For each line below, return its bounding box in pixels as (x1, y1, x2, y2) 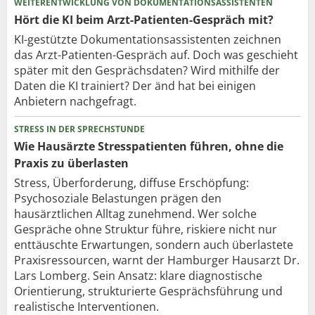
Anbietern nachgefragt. (14, 93, 136, 109)
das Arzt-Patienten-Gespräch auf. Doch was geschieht (14, 46, 298, 63)
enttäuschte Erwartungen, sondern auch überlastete (14, 236, 293, 252)
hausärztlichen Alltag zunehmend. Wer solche (14, 205, 257, 221)
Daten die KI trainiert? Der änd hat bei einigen (14, 77, 256, 94)
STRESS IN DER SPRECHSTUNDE (14, 122, 145, 135)
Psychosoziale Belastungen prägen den (14, 190, 221, 206)
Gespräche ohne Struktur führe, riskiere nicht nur (14, 221, 277, 237)
